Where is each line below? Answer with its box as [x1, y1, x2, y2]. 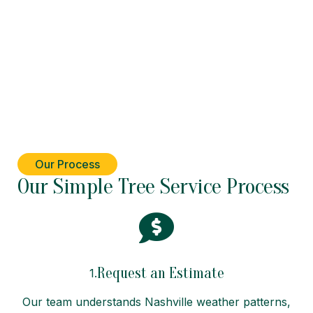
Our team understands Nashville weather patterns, [22, 294, 291, 309]
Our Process [35, 156, 100, 171]
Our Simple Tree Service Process [17, 173, 289, 199]
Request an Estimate [96, 263, 224, 282]
